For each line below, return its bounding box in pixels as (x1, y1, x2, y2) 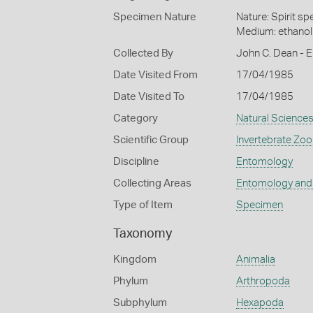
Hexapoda (235, 298, 284, 308)
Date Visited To (113, 92, 184, 102)
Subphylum (113, 298, 167, 308)
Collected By (113, 48, 173, 59)
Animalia (235, 254, 275, 265)
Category (113, 113, 158, 124)
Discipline (113, 156, 159, 167)
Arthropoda (235, 276, 290, 286)
